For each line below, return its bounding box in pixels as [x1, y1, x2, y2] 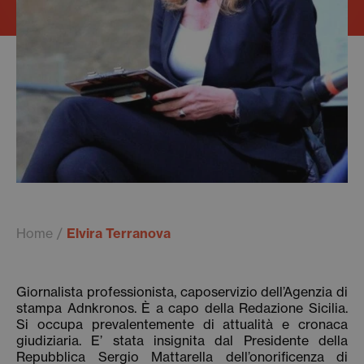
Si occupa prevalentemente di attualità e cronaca [16, 316, 348, 332]
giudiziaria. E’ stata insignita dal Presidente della [16, 332, 348, 349]
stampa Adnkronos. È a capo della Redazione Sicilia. [16, 300, 348, 316]
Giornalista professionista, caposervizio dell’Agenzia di [16, 284, 348, 300]
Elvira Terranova [67, 225, 171, 241]
